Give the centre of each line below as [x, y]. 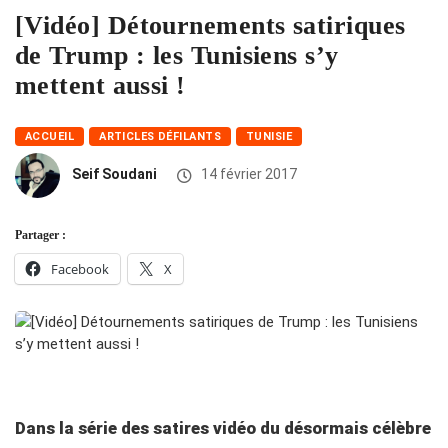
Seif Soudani [114, 174]
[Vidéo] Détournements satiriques [210, 26]
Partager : [40, 235]
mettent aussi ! [100, 86]
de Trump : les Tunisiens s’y [177, 56]
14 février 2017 [247, 174]
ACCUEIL [50, 137]
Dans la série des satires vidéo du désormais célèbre [223, 428]
